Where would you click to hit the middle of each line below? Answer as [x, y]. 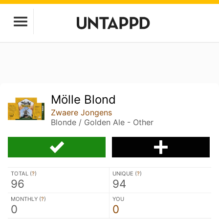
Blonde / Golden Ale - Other [102, 122]
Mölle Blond [84, 99]
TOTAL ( [21, 173]
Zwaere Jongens [82, 112]
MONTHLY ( [26, 199]
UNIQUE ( [125, 173]
